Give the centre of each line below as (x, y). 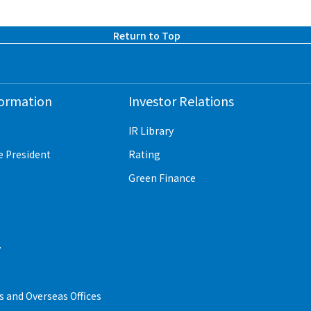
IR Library (151, 131)
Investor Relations (181, 101)
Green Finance (162, 178)
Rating (144, 154)
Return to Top (146, 35)
